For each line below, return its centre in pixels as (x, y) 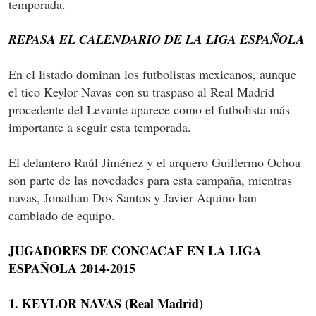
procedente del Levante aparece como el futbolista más (149, 109)
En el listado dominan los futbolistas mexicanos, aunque (152, 74)
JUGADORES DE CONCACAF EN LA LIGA (135, 250)
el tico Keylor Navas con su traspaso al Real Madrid (141, 91)
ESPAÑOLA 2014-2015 (72, 268)
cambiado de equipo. (62, 215)
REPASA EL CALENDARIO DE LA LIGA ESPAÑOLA (157, 39)
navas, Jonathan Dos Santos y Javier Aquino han (133, 197)
